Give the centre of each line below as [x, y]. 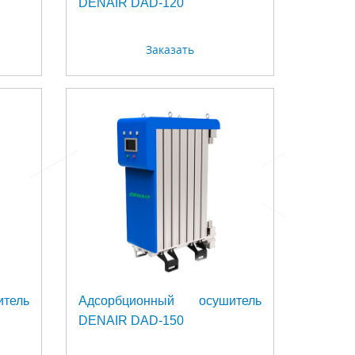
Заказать [170, 50]
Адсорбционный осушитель [170, 301]
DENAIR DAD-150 [132, 321]
